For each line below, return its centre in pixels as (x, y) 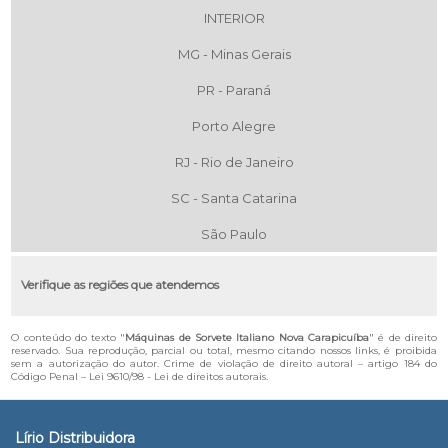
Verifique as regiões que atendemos (120, 285)
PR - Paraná (234, 90)
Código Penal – (50, 377)
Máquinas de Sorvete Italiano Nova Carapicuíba (247, 338)
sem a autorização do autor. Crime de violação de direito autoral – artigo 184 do (224, 364)
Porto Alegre (234, 126)
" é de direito (402, 338)
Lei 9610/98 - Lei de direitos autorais (178, 377)
